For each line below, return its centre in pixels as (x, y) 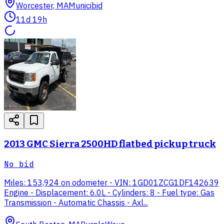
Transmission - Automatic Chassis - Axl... (76, 202)
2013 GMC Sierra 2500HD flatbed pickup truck (110, 144)
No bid (19, 164)
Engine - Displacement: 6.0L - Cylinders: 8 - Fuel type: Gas (109, 192)
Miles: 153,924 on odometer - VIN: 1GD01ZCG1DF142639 (111, 182)
